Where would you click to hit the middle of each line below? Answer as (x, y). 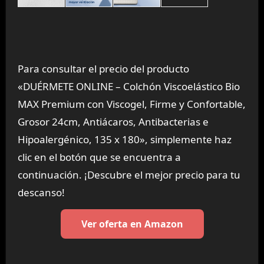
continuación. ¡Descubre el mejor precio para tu (129, 174)
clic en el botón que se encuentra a (99, 157)
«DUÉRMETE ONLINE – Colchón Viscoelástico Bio (128, 86)
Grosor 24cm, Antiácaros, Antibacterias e (113, 121)
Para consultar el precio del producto (103, 68)
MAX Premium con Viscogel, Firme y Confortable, (131, 104)
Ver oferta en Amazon (132, 224)
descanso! (41, 192)
